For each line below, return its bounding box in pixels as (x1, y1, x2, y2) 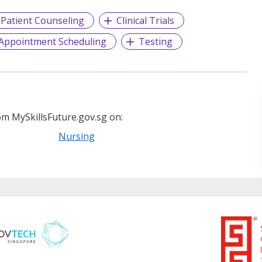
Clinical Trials (116, 14, 175, 27)
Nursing (58, 130, 95, 143)
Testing (139, 35, 173, 49)
